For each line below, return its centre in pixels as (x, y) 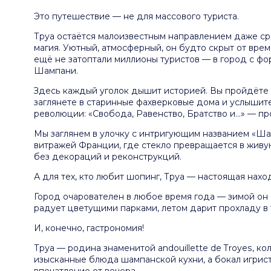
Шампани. (56, 70)
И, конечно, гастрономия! (89, 228)
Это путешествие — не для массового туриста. (137, 16)
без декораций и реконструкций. (108, 156)
